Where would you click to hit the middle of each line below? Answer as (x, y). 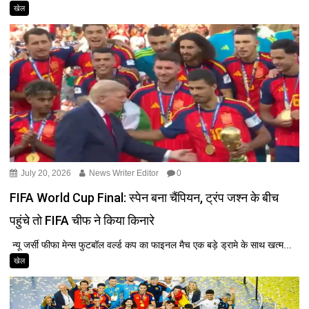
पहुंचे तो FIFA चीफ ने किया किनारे (82, 220)
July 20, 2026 (45, 173)
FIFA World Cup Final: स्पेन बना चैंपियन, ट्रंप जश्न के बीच (144, 197)
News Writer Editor (123, 173)
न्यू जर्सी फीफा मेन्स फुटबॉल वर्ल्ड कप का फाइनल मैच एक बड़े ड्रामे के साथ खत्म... (151, 245)
